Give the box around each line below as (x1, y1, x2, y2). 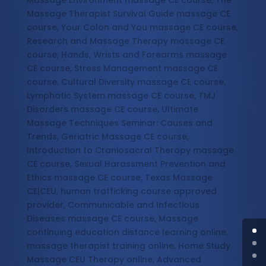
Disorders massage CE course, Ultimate (26, 103, 198, 116)
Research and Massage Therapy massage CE (26, 35, 224, 47)
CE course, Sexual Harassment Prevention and (26, 158, 226, 170)
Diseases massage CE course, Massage (26, 213, 198, 225)
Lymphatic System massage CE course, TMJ (26, 90, 216, 102)
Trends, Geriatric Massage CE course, (26, 131, 189, 143)
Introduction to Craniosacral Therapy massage (26, 144, 234, 157)
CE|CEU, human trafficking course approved (26, 185, 217, 198)
